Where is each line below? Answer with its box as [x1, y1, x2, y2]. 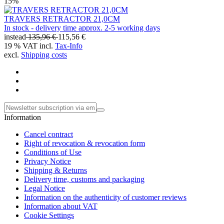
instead [4, 32, 26, 41]
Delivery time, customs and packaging [24, 175, 144, 184]
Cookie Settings [24, 211, 74, 220]
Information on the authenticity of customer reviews [24, 193, 186, 202]
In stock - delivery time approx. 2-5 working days [4, 23, 160, 32]
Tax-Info [55, 41, 82, 50]
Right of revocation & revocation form [24, 139, 145, 148]
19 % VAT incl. [4, 41, 55, 50]
